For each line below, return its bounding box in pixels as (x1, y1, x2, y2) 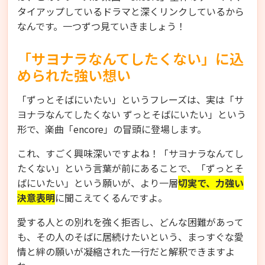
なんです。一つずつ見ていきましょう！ (17, 18, 186, 33)
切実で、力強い (178, 175, 244, 190)
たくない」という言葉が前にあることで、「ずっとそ (17, 160, 244, 175)
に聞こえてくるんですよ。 (55, 190, 167, 205)
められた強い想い (17, 64, 131, 85)
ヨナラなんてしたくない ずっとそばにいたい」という (17, 106, 246, 121)
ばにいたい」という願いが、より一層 (17, 175, 178, 190)
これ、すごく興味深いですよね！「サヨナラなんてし (17, 146, 244, 160)
